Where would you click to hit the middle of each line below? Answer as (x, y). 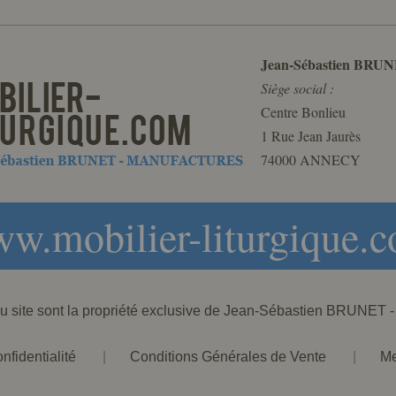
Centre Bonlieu (303, 112)
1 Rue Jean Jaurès (311, 136)
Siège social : (297, 88)
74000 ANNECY (311, 160)
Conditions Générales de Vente (228, 357)
